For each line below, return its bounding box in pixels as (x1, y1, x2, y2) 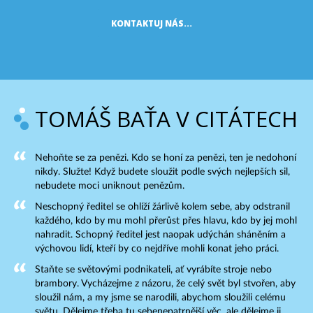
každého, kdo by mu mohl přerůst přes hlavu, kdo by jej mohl (35, 216, 297, 226)
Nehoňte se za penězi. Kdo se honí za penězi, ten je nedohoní (35, 153, 296, 163)
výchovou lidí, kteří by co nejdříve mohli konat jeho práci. (35, 244, 279, 254)
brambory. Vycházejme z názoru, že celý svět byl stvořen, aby (35, 279, 296, 289)
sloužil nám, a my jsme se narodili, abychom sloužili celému (35, 293, 286, 303)
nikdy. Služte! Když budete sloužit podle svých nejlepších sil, (35, 167, 290, 177)
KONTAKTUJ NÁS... (111, 17, 192, 29)
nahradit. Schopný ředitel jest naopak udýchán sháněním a (35, 230, 286, 240)
